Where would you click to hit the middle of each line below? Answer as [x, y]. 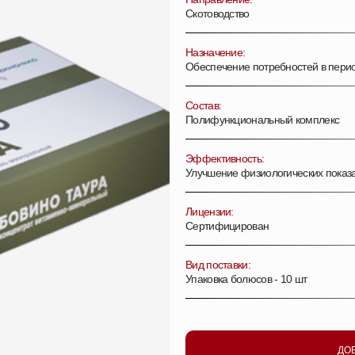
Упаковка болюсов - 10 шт [246, 279]
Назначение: [216, 52]
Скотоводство [218, 13]
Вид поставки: [221, 265]
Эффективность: [225, 158]
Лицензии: [210, 212]
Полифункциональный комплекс [263, 120]
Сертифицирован [227, 226]
